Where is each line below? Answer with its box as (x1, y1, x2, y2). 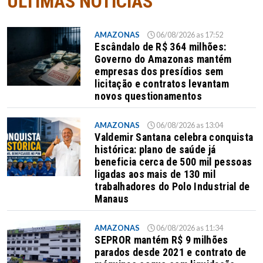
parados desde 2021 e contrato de (95, 247, 247, 259)
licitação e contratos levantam (95, 78, 229, 90)
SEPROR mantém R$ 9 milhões (95, 234, 228, 247)
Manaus (95, 193, 129, 205)
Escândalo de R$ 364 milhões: (95, 41, 227, 53)
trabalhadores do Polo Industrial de (95, 181, 250, 193)
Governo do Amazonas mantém (95, 53, 232, 66)
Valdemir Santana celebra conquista (95, 131, 254, 144)
